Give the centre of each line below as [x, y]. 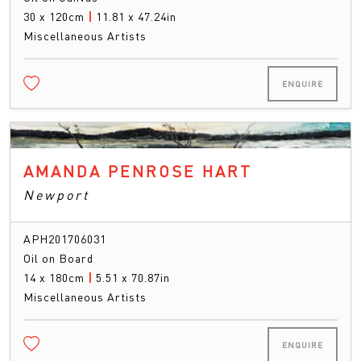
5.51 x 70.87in [133, 277]
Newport [56, 194]
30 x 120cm [56, 17]
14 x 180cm [56, 277]
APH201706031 [65, 238]
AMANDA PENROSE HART [138, 170]
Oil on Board [58, 257]
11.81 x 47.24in [136, 17]
